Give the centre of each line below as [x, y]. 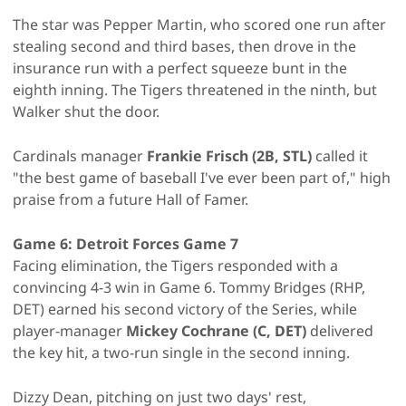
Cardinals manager [80, 155]
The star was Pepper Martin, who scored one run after [199, 24]
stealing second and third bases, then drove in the [184, 46]
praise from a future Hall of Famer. [130, 199]
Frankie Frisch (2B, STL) [229, 155]
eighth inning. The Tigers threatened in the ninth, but [195, 89]
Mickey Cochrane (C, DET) [216, 330]
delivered [340, 330]
